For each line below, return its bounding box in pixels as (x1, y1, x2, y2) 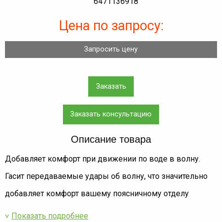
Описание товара (71, 134, 151, 145)
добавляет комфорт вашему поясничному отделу (5, 189, 189, 199)
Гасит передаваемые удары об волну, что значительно (5, 171, 208, 181)
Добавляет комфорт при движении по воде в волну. (5, 154, 200, 164)
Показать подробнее (11, 211, 88, 221)
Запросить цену (84, 45, 138, 54)
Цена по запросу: (58, 17, 164, 34)
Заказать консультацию (70, 110, 152, 119)
